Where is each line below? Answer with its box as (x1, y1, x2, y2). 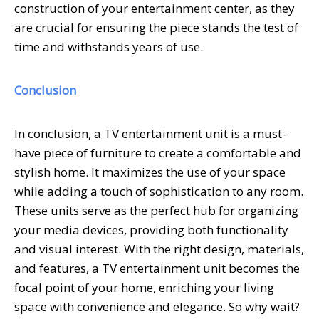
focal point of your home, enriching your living (14, 278, 274, 296)
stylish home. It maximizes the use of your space (14, 163, 286, 180)
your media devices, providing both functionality (14, 221, 288, 238)
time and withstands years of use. (14, 38, 203, 55)
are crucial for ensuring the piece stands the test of (14, 19, 298, 36)
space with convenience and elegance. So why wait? (14, 298, 300, 315)
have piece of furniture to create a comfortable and (14, 144, 301, 161)
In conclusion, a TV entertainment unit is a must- (14, 125, 286, 142)
